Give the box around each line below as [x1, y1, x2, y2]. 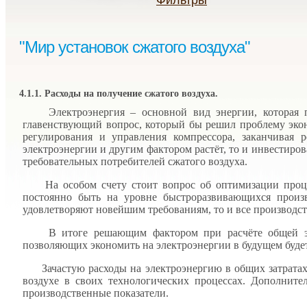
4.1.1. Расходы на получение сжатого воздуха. [19, 88, 218, 99]
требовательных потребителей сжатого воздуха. [23, 156, 247, 167]
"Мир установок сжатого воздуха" [19, 38, 250, 56]
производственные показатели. [23, 287, 169, 299]
